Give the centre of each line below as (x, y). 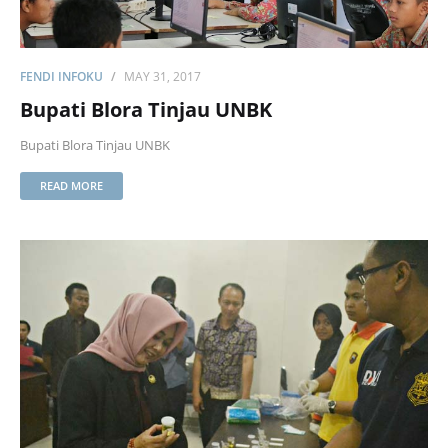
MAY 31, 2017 (162, 76)
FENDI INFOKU (61, 76)
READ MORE (71, 185)
